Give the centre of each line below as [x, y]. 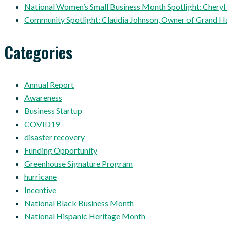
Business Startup [53, 110]
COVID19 [42, 124]
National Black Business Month [79, 203]
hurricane [41, 176]
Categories [38, 52]
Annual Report [49, 84]
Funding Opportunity [61, 150]
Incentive [40, 190]
